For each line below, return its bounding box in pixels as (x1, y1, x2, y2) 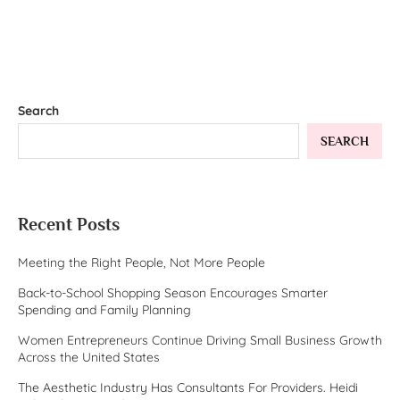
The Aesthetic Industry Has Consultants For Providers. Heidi (18, 379, 358, 396)
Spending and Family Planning (18, 301, 191, 318)
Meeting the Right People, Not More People (18, 254, 265, 271)
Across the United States (18, 348, 160, 365)
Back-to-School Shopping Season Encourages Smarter (18, 284, 328, 301)
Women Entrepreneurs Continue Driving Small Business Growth (18, 331, 382, 348)
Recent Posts (18, 213, 120, 234)
